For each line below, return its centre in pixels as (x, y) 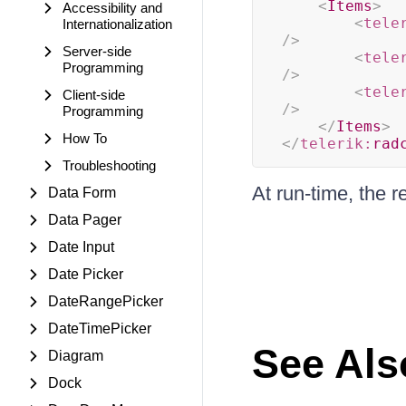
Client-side (94, 95)
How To (85, 138)
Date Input (81, 247)
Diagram (76, 356)
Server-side (97, 51)
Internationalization (117, 24)
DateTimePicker (100, 329)
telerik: (336, 144)
